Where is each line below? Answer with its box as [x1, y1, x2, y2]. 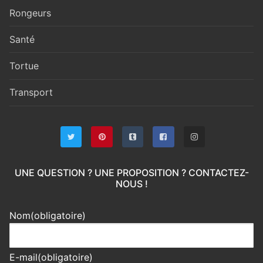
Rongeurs [9, 6, 51, 19]
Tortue [9, 59, 39, 72]
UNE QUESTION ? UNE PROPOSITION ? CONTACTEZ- [14, 167, 249, 179]
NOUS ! [115, 178, 148, 190]
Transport [9, 86, 53, 99]
